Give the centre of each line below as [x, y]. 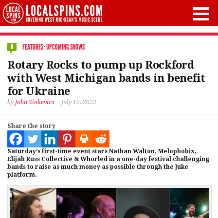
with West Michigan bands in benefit [106, 78]
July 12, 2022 [79, 102]
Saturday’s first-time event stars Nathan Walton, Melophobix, [102, 151]
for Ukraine [39, 91]
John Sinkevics [35, 102]
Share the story [31, 126]
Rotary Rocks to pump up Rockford [100, 65]
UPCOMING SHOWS [65, 47]
